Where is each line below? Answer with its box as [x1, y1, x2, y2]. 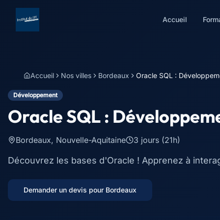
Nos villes [61, 71, 91, 80]
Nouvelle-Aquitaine [56, 135, 126, 145]
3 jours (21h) [134, 135, 180, 145]
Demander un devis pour [24, 186, 106, 194]
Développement [13, 91, 57, 99]
